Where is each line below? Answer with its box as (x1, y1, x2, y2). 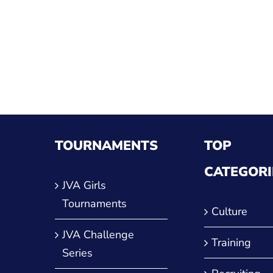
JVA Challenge (62, 227, 134, 242)
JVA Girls (62, 177, 106, 193)
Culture (211, 204, 247, 219)
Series (62, 245, 93, 260)
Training (211, 235, 251, 250)
